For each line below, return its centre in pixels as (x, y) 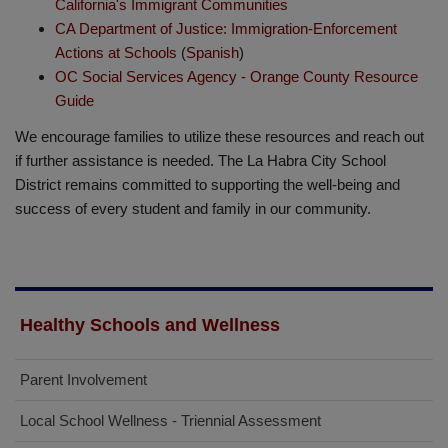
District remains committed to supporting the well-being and (207, 184)
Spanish (212, 52)
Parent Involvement (83, 379)
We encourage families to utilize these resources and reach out (219, 136)
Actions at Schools (116, 52)
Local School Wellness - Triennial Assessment (170, 420)
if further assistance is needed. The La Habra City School (200, 160)
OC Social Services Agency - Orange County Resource (236, 76)
